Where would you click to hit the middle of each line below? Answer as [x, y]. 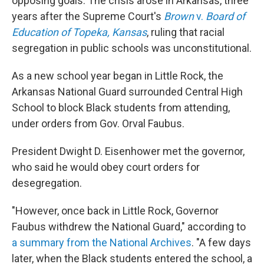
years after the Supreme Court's [88, 16]
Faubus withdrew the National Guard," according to [129, 227]
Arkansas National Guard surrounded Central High [127, 92]
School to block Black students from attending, [121, 108]
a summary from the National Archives [102, 242]
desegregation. [47, 183]
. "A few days [221, 242]
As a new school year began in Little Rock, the [118, 76]
